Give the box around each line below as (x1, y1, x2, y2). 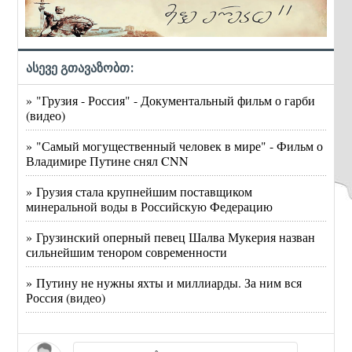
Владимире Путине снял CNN (26, 152, 189, 169)
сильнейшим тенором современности (26, 243, 228, 260)
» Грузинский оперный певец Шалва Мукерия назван (26, 228, 316, 245)
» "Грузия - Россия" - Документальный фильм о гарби (26, 91, 316, 108)
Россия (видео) (26, 288, 106, 306)
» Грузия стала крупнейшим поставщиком (26, 182, 253, 200)
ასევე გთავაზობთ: (26, 59, 134, 75)
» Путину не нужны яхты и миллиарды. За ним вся (26, 273, 302, 291)
